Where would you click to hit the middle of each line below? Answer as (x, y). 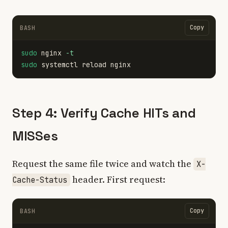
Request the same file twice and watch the (103, 164)
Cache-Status (40, 180)
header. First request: (118, 179)
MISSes (35, 136)
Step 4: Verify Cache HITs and (104, 113)
